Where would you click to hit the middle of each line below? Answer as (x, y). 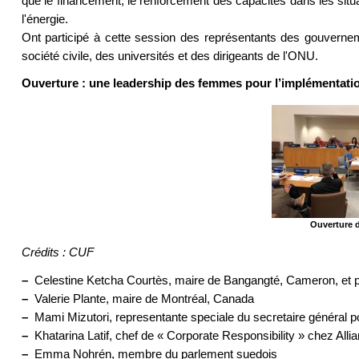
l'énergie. (44, 18)
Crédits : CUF (57, 252)
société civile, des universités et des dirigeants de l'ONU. (169, 55)
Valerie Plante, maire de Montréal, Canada (141, 298)
